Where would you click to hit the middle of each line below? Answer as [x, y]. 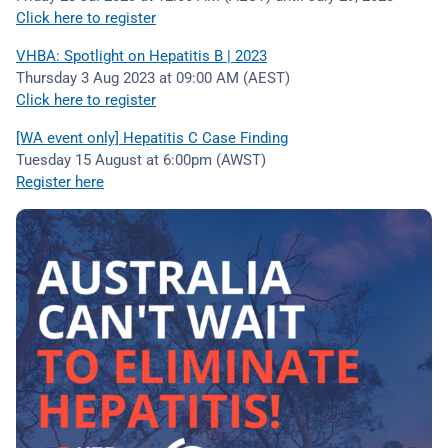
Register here [60, 182]
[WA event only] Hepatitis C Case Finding [152, 138]
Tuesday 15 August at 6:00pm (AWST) [141, 160]
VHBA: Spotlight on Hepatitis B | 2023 [141, 56]
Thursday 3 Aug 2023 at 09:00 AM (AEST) [153, 78]
